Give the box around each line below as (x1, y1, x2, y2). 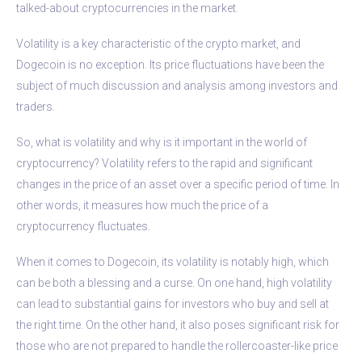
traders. (16, 99, 55, 113)
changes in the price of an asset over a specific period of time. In (16, 177, 339, 191)
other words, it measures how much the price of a (16, 198, 268, 212)
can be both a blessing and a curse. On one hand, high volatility (16, 276, 332, 289)
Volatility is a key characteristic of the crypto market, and (16, 36, 301, 50)
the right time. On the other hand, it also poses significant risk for (16, 318, 339, 331)
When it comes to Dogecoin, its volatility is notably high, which (16, 255, 329, 268)
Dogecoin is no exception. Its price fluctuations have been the (16, 57, 324, 71)
